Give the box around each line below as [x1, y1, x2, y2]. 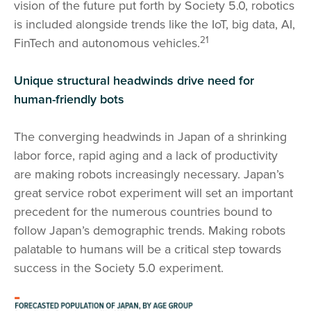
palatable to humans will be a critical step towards [14, 242, 281, 258]
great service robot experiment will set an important [14, 185, 293, 201]
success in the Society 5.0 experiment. [14, 260, 224, 276]
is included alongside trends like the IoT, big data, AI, [14, 17, 295, 33]
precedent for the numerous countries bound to [14, 204, 272, 220]
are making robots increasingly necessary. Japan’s [14, 167, 284, 183]
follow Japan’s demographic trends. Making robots [14, 223, 285, 239]
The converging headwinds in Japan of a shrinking [14, 129, 287, 145]
